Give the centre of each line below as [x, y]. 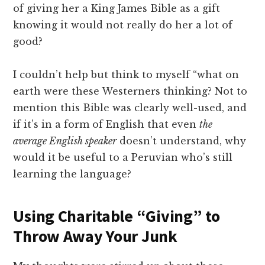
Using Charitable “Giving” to [117, 216]
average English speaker [65, 141]
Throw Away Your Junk [95, 236]
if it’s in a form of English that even [106, 125]
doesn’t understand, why [182, 141]
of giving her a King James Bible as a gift [117, 9]
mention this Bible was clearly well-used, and [130, 108]
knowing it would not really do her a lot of [123, 25]
